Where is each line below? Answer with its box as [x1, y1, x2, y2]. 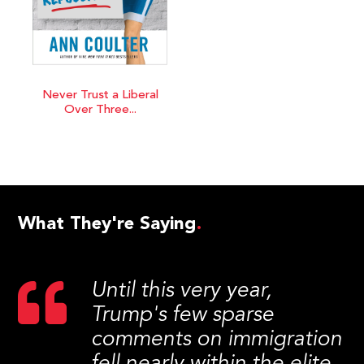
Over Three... [63, 104, 136, 117]
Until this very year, [91, 280, 272, 302]
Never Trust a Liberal [41, 89, 158, 102]
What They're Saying [18, 215, 197, 234]
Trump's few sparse [91, 305, 275, 327]
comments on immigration [91, 329, 343, 351]
